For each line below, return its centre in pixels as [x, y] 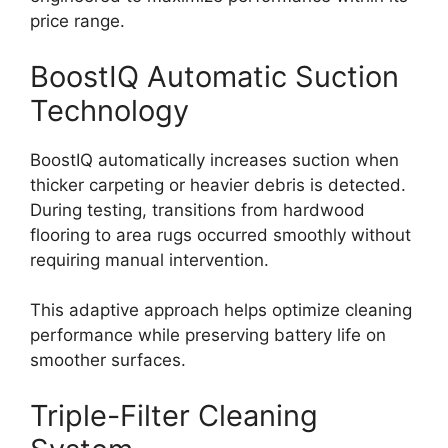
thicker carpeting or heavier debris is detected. [218, 184]
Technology [109, 110]
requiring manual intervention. [149, 259]
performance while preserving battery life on [208, 335]
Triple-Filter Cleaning [174, 415]
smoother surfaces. [108, 360]
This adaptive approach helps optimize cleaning [221, 310]
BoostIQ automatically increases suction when [214, 159]
